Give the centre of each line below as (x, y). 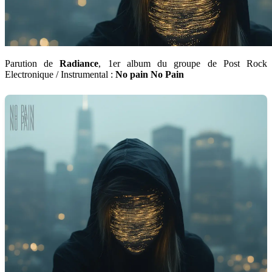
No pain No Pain (150, 74)
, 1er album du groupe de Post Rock (183, 63)
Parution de (32, 63)
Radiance (79, 63)
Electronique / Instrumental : (60, 74)
